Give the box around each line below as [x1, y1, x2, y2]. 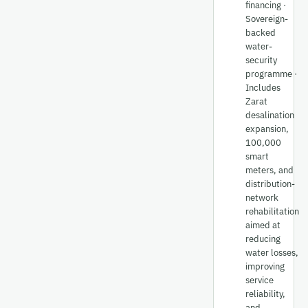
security [245, 54, 277, 66]
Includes [245, 82, 280, 93]
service [245, 274, 274, 286]
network [245, 192, 278, 203]
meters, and [245, 164, 294, 176]
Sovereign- [245, 13, 288, 25]
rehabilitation [245, 206, 299, 217]
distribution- [245, 178, 295, 190]
